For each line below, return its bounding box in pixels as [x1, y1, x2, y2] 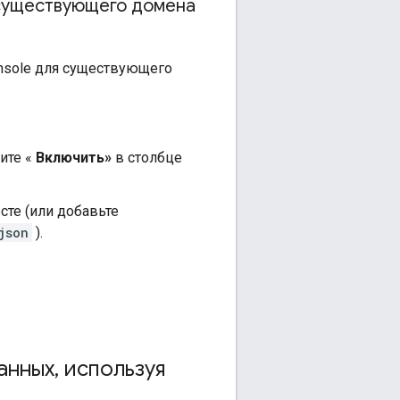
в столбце [112, 148, 182, 166]
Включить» [36, 148, 112, 166]
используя [59, 354, 165, 382]
